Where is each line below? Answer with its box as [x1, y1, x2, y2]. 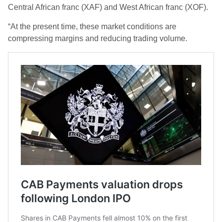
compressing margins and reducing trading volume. [8, 34, 187, 43]
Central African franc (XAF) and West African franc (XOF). [8, 3, 208, 11]
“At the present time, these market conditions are [8, 22, 176, 31]
